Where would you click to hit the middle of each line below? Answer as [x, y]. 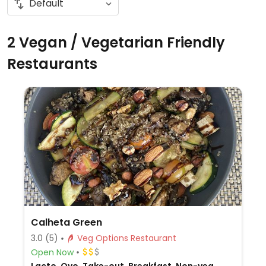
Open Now [52, 252]
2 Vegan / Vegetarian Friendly [116, 42]
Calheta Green [66, 222]
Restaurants [52, 64]
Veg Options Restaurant [153, 238]
